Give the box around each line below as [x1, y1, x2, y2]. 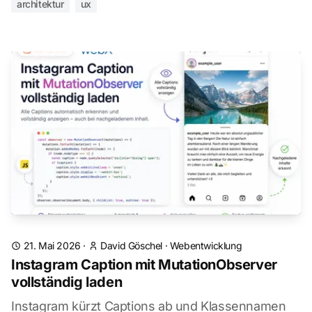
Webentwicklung [169, 240, 242, 251]
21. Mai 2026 [23, 240, 81, 251]
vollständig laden [11, 274, 123, 290]
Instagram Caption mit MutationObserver [11, 256, 277, 273]
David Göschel [100, 240, 163, 251]
